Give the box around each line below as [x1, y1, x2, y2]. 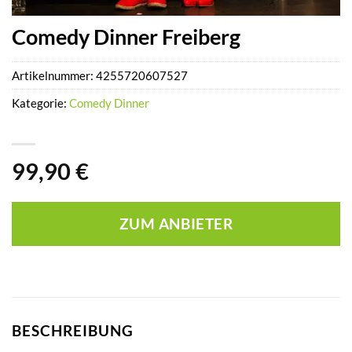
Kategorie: [12, 95, 69, 110]
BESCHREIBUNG [12, 321, 134, 340]
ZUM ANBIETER [119, 215, 233, 233]
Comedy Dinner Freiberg [12, 24, 240, 50]
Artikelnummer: [12, 68, 96, 82]
